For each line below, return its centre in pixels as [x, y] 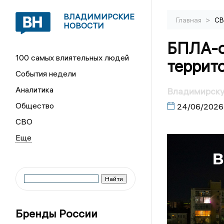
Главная [189, 20]
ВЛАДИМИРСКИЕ [99, 16]
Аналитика [35, 89]
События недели [46, 73]
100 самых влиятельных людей [72, 57]
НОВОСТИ [84, 25]
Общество [35, 105]
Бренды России [57, 213]
